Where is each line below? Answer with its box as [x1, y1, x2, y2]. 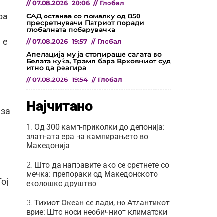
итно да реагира [26, 63, 86, 72]
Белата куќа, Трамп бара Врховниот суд [26, 56, 171, 65]
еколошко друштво [26, 178, 96, 188]
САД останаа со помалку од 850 [26, 11, 140, 20]
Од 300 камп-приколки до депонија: [34, 122, 165, 132]
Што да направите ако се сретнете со [34, 160, 169, 170]
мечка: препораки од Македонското [26, 169, 158, 179]
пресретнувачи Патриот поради [26, 18, 144, 27]
